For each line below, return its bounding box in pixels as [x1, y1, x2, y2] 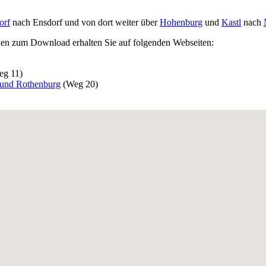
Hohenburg [160, 17, 202, 27]
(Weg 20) [61, 78, 98, 89]
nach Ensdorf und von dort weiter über [10, 17, 160, 27]
